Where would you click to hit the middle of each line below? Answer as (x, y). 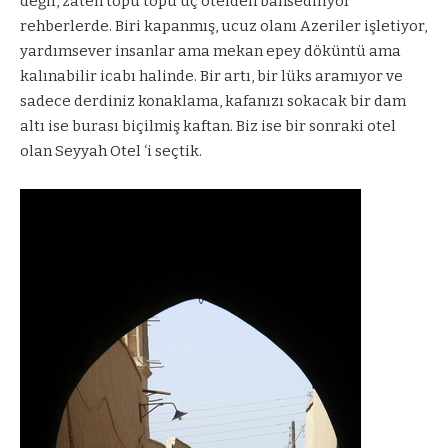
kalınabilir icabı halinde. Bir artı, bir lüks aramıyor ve (211, 75)
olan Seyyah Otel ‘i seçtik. (111, 150)
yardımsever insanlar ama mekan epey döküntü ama (210, 50)
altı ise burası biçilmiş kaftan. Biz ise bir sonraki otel (208, 125)
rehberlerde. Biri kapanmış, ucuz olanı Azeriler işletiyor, (223, 25)
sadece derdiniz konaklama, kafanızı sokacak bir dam (213, 100)
